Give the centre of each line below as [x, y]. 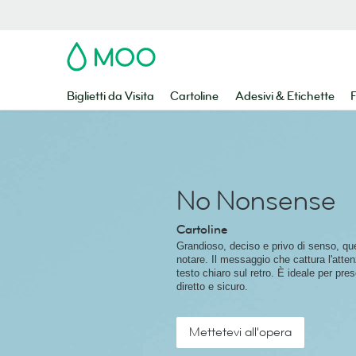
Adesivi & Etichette [284, 97]
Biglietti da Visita [110, 97]
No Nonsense [256, 201]
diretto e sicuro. [212, 286]
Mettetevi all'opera [240, 332]
